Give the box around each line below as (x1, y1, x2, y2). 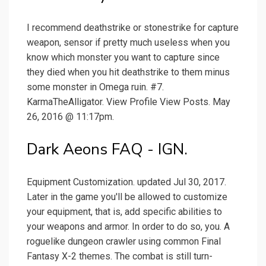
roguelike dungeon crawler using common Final (27, 236, 221, 248)
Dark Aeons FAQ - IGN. (27, 139, 188, 160)
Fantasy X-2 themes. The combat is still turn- (27, 251, 213, 262)
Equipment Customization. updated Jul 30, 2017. (27, 176, 226, 188)
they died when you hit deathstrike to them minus (27, 66, 230, 78)
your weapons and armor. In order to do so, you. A (27, 221, 230, 233)
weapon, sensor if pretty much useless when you (27, 37, 230, 49)
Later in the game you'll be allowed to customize (27, 191, 227, 203)
